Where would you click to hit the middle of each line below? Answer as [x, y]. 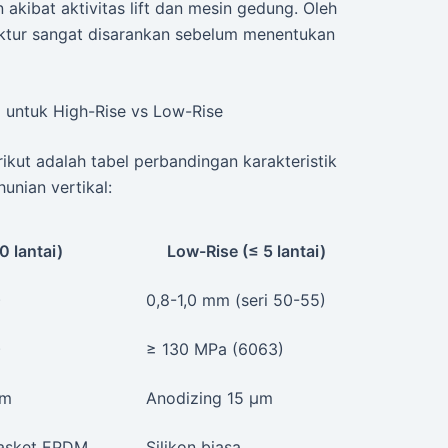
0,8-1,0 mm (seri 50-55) [236, 299]
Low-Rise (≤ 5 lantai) [246, 250]
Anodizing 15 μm [209, 397]
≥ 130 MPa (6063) [215, 348]
